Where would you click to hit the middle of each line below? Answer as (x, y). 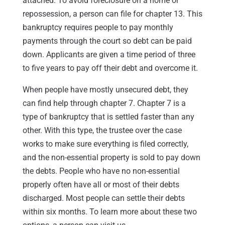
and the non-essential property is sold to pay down (111, 157)
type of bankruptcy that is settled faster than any (108, 117)
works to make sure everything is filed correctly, (105, 144)
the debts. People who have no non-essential (101, 171)
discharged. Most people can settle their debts (103, 198)
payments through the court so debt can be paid (107, 41)
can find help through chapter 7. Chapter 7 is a (104, 103)
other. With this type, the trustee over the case (102, 130)
